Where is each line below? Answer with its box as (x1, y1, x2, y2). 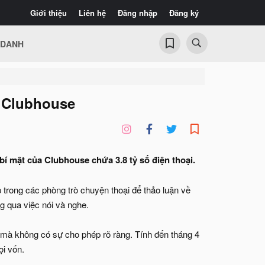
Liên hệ (79, 7, 106, 18)
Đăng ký (169, 7, 199, 18)
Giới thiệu (30, 7, 67, 18)
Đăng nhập (118, 7, 157, 18)
